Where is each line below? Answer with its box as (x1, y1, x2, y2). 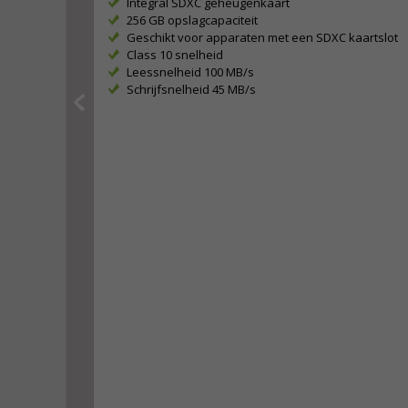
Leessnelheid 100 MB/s (127, 64, 254, 80)
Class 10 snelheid (127, 46, 223, 63)
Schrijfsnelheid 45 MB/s (127, 81, 256, 97)
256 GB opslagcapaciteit (127, 12, 258, 28)
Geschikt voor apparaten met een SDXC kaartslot (127, 29, 398, 46)
